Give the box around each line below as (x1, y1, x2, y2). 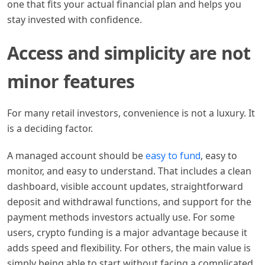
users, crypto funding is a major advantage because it (7, 225, 247, 239)
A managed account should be (7, 148, 146, 162)
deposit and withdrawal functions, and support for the (7, 195, 251, 208)
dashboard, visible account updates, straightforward (7, 179, 243, 193)
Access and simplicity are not (7, 40, 251, 65)
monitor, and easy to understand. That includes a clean (7, 164, 251, 177)
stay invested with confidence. (7, 12, 142, 26)
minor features (7, 69, 135, 93)
